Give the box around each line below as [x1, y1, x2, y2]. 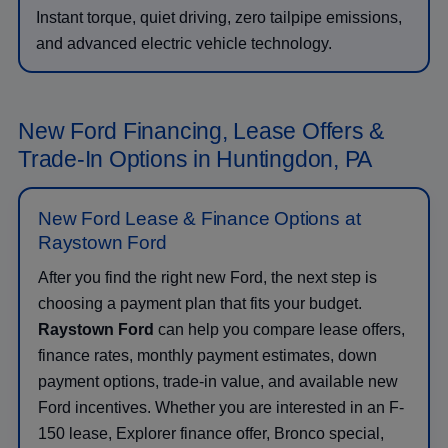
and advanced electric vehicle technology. [36, 34, 332, 52]
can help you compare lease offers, [154, 320, 405, 338]
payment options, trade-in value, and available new [38, 372, 398, 390]
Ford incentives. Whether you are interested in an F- [38, 398, 404, 416]
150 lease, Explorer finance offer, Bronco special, [38, 424, 384, 442]
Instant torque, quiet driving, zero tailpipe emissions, [36, 8, 402, 26]
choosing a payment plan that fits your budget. [38, 294, 362, 312]
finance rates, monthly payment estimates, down [38, 346, 377, 364]
